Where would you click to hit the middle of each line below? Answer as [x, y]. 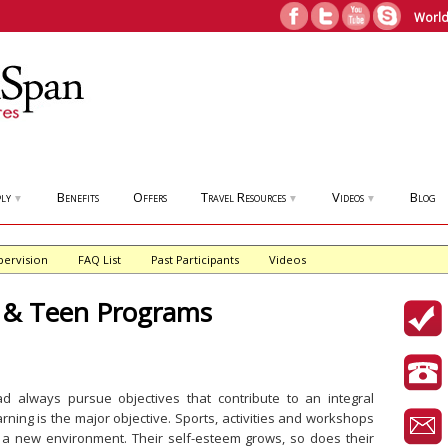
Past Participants [195, 259]
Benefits [78, 197]
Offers [150, 197]
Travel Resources [243, 197]
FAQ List [99, 259]
